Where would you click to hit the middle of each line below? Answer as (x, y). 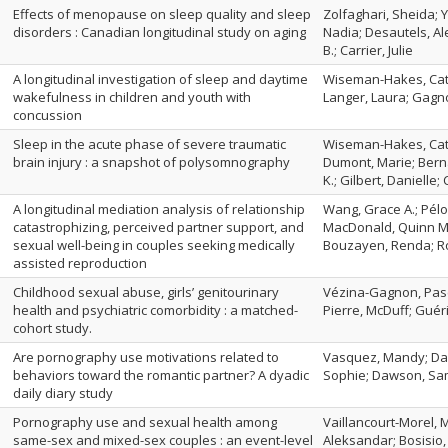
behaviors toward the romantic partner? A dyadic (161, 375)
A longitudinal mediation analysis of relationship (159, 209)
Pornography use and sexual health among (145, 422)
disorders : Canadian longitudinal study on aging (159, 32)
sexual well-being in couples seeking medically (154, 245)
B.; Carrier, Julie (368, 50)
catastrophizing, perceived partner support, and (158, 227)
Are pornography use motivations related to (146, 357)
